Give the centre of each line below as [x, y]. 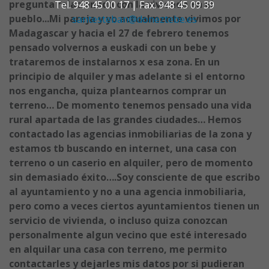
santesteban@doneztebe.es [134, 19]
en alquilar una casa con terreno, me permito [118, 249]
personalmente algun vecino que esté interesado [128, 235]
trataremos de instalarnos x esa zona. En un [114, 62]
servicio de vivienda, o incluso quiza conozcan [118, 220]
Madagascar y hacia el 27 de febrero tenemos [119, 33]
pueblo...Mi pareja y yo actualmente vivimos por [125, 19]
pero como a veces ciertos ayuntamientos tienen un [134, 206]
